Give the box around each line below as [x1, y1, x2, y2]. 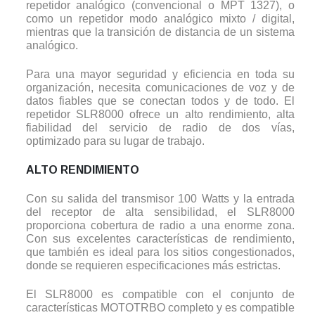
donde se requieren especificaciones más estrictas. [25, 259, 281, 272]
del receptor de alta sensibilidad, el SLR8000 [25, 206, 295, 219]
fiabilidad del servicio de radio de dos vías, [25, 122, 295, 134]
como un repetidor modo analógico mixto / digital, [25, 13, 295, 25]
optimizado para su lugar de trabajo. [25, 135, 205, 148]
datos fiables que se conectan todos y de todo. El [25, 95, 295, 108]
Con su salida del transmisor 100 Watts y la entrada [25, 193, 295, 205]
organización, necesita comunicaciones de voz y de [25, 82, 295, 94]
